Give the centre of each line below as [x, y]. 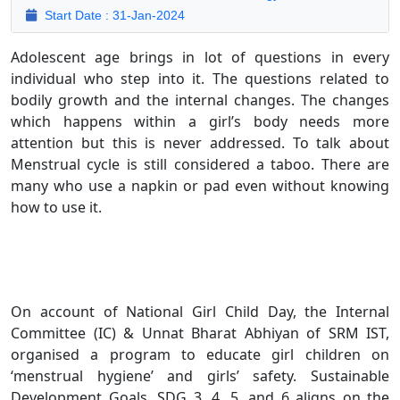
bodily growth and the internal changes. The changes [200, 100]
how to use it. [56, 208]
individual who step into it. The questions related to [200, 79]
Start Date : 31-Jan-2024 [113, 16]
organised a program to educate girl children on [200, 355]
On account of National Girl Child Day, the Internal [200, 312]
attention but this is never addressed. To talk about [200, 143]
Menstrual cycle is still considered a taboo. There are [200, 165]
